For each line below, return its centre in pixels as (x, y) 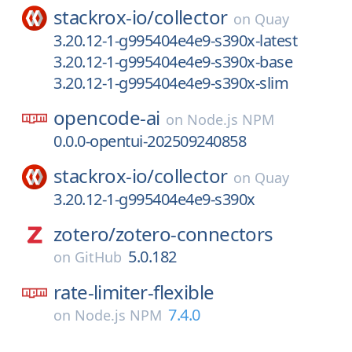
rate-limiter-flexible (134, 292)
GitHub (98, 257)
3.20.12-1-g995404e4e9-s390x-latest (175, 40)
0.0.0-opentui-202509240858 (150, 141)
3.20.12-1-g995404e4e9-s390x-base (173, 62)
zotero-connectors (194, 234)
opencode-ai (107, 117)
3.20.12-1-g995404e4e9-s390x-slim (171, 83)
